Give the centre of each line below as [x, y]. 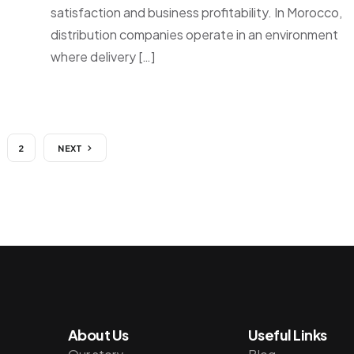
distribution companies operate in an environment [194, 34]
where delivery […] [103, 56]
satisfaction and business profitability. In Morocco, [196, 12]
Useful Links [288, 334]
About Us [98, 334]
